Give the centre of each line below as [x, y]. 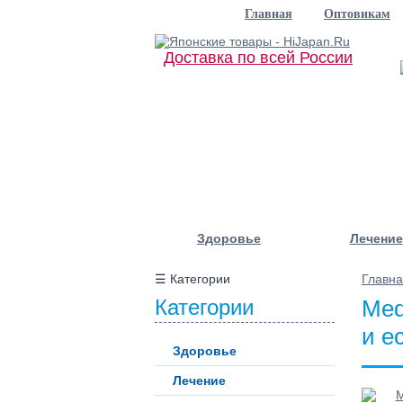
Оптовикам [357, 14]
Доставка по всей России [258, 58]
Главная [269, 14]
